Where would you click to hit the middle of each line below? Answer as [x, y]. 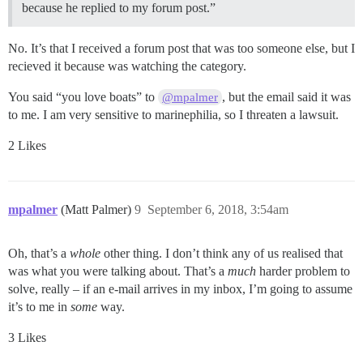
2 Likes [27, 145]
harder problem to [303, 271]
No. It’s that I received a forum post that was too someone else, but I [181, 48]
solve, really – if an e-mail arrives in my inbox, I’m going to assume [180, 288]
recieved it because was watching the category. [127, 66]
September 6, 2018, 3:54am [218, 209]
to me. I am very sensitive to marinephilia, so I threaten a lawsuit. [173, 114]
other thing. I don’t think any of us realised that [222, 253]
